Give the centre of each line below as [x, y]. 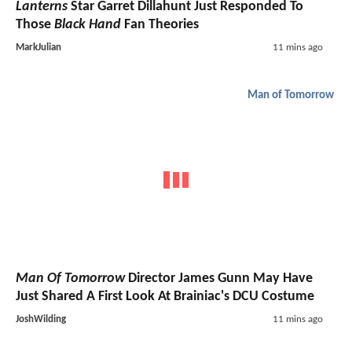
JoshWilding [41, 319]
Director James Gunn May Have [219, 278]
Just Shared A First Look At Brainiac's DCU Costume [165, 296]
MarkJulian [38, 48]
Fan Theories [160, 25]
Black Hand [88, 25]
